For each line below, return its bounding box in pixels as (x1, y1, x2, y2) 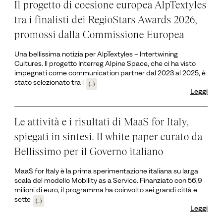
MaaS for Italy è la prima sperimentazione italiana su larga (14, 166, 199, 175)
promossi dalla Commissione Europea (14, 28, 185, 41)
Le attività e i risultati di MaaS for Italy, (14, 115, 189, 128)
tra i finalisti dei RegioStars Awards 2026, (14, 13, 198, 26)
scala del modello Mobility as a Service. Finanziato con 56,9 (14, 176, 203, 184)
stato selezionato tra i (14, 78, 84, 86)
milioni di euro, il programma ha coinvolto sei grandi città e (14, 185, 198, 194)
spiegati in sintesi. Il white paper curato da (14, 130, 203, 143)
